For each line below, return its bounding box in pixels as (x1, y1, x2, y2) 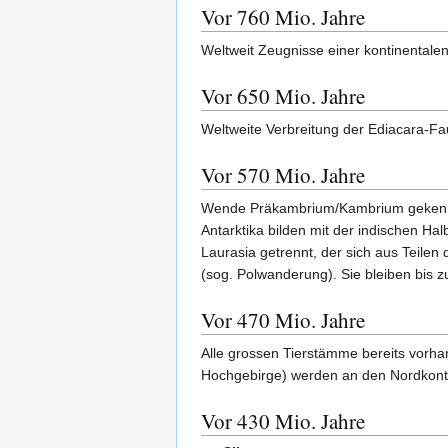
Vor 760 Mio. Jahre (201, 3, 365, 32)
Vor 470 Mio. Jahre (201, 306, 365, 335)
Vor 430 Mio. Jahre (201, 407, 365, 436)
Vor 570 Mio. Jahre (201, 161, 365, 190)
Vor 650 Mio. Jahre (201, 82, 365, 111)
